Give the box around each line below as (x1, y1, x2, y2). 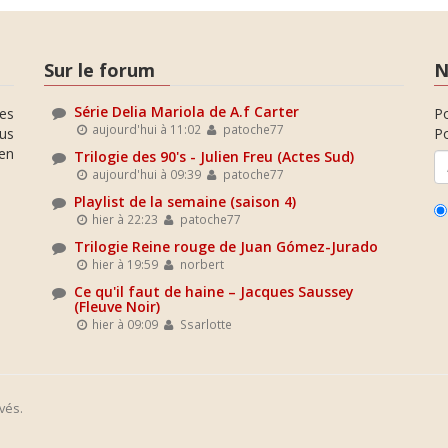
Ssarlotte (176, 315, 232, 332)
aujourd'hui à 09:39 (89, 165, 202, 182)
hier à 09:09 (89, 315, 159, 332)
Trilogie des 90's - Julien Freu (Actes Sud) (74, 146, 354, 166)
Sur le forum (44, 58, 155, 82)
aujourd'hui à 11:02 (89, 120, 202, 137)
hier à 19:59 (89, 255, 159, 272)
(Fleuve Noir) (74, 296, 160, 316)
